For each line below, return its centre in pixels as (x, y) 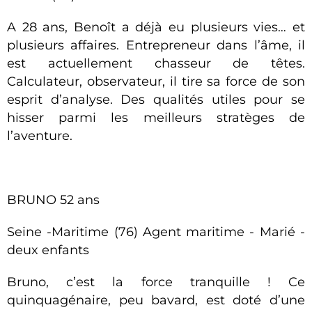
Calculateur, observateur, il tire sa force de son (156, 81)
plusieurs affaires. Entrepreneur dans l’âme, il (156, 45)
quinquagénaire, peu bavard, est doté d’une (156, 300)
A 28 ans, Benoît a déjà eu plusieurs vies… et (156, 27)
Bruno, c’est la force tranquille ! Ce (156, 282)
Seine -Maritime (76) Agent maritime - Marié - (156, 232)
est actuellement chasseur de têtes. (156, 63)
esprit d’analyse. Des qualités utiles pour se (156, 100)
